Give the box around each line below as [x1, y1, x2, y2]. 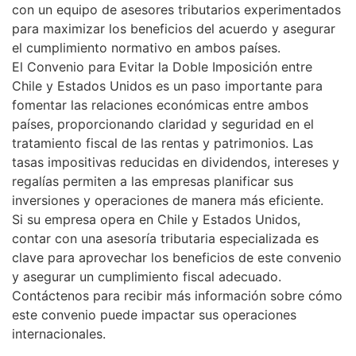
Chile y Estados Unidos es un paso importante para [12, 78, 323, 95]
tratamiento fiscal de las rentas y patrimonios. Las [12, 135, 313, 152]
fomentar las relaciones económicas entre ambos [12, 97, 308, 114]
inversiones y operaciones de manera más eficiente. [12, 192, 323, 209]
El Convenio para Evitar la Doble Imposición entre [12, 59, 312, 75]
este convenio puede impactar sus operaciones [12, 307, 296, 323]
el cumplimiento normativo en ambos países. [12, 40, 281, 56]
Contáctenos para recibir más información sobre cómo [12, 288, 342, 304]
